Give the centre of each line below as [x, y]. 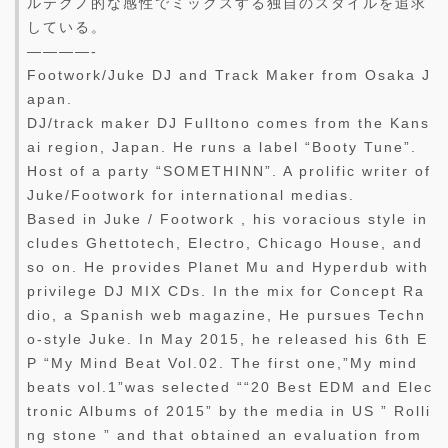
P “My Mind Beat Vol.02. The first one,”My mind [222, 362]
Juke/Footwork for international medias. [191, 194]
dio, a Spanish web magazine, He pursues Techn [226, 314]
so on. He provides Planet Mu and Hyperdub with [228, 266]
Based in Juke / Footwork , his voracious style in [227, 218]
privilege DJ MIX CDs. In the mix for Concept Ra [226, 290]
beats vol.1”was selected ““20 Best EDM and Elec [230, 386]
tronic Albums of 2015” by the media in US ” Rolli [229, 410]
